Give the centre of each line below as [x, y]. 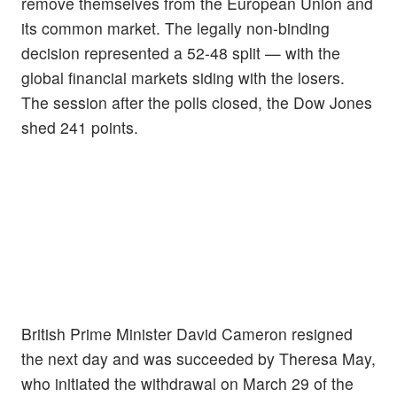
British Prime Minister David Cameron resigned [187, 333]
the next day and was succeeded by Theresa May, [198, 358]
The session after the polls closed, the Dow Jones [197, 102]
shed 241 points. [80, 127]
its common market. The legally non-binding [175, 27]
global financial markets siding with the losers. [183, 77]
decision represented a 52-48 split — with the [181, 52]
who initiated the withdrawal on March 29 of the [187, 383]
